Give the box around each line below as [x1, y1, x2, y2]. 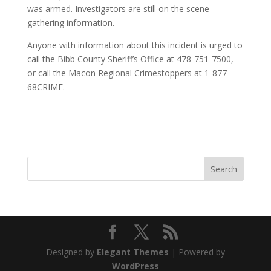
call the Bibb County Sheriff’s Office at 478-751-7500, [27, 53, 233, 65]
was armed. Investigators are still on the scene [27, 3, 209, 15]
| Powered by [168, 246, 225, 258]
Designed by [45, 246, 97, 258]
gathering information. [27, 17, 114, 28]
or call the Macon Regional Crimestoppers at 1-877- [27, 67, 230, 79]
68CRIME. [27, 81, 65, 93]
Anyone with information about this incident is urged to [27, 39, 243, 51]
